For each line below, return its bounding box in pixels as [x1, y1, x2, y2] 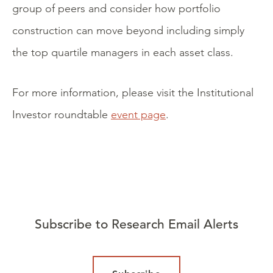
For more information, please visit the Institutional [12, 86, 253, 99]
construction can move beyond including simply [12, 24, 244, 37]
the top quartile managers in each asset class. [12, 46, 233, 59]
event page [111, 108, 166, 121]
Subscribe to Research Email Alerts [35, 216, 238, 233]
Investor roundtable [12, 108, 111, 121]
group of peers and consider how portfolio [12, 2, 221, 15]
